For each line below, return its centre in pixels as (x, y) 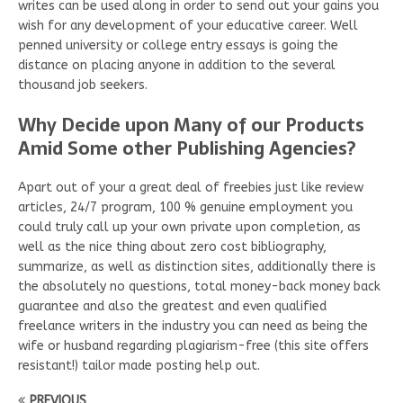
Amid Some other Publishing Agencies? (187, 148)
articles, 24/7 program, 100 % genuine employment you (185, 207)
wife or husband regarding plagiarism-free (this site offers (193, 345)
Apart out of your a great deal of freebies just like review (191, 187)
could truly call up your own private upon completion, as (189, 227)
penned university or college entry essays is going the (178, 45)
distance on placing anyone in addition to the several (177, 65)
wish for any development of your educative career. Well (188, 25)
